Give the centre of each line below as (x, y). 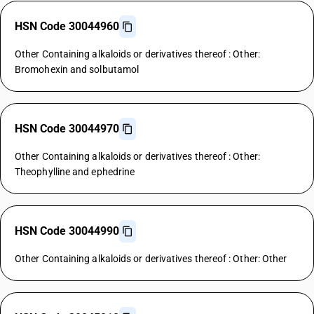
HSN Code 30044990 (67, 231)
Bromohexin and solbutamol (77, 69)
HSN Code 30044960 (67, 26)
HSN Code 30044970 (67, 129)
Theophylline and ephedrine (75, 172)
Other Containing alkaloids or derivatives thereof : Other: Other (151, 259)
